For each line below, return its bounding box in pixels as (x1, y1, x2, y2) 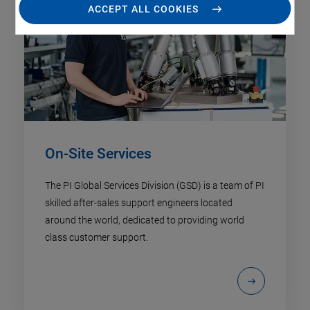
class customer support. (45, 232, 148, 244)
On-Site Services (45, 145, 152, 163)
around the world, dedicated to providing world (45, 215, 244, 226)
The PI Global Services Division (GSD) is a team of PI (45, 180, 264, 192)
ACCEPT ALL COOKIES (88, 3, 199, 15)
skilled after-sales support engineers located (45, 197, 232, 209)
